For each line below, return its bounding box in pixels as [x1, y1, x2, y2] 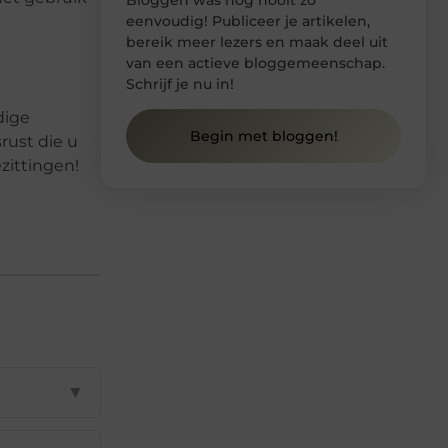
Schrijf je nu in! [126, 74, 234, 93]
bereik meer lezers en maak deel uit [126, 32, 388, 51]
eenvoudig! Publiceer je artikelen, [126, 11, 370, 30]
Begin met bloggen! [189, 127, 338, 146]
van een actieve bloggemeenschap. [126, 53, 385, 72]
